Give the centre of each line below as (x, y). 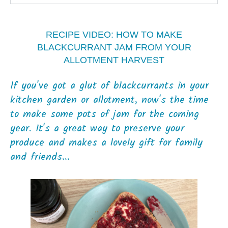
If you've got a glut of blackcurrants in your (109, 86)
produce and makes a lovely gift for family (106, 143)
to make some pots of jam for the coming (105, 115)
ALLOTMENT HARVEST (114, 60)
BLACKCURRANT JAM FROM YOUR (114, 48)
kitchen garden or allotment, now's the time (109, 101)
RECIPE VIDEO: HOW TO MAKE (114, 35)
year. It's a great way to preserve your (97, 129)
